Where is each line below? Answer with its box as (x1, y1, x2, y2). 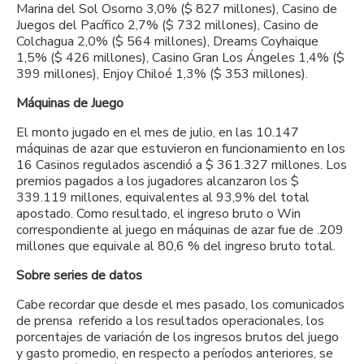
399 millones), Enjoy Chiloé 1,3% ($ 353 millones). (16, 64, 308, 83)
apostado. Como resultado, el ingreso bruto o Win (16, 204, 301, 223)
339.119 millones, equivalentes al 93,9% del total (16, 188, 310, 206)
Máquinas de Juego (16, 93, 123, 112)
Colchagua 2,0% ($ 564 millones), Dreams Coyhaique (16, 32, 318, 50)
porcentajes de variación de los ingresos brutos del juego (16, 327, 339, 346)
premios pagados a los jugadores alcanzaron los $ (16, 171, 299, 190)
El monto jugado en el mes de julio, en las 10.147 (16, 123, 299, 141)
